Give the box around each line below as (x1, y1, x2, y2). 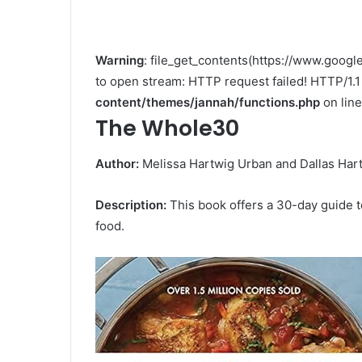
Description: (95, 197, 166, 213)
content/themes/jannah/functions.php (95, 94, 320, 110)
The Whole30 (95, 112, 239, 143)
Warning (95, 52, 144, 68)
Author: (95, 156, 139, 172)
